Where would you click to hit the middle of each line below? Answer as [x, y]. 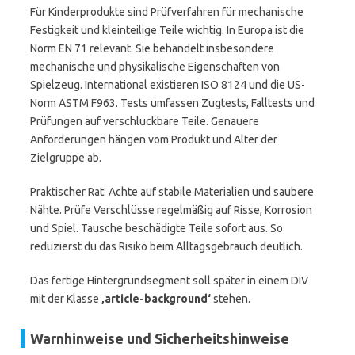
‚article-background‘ [156, 299]
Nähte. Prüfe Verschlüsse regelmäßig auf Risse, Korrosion [171, 210]
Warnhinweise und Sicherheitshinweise [160, 338]
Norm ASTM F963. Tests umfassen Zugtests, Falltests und [172, 103]
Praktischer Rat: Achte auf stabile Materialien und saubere [172, 192]
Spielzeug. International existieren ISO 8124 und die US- [168, 85]
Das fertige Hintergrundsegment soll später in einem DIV [169, 281]
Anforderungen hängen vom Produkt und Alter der [154, 139]
